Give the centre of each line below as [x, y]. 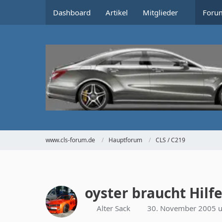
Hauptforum [125, 140]
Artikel [117, 12]
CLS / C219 [170, 140]
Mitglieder [160, 12]
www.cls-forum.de [70, 140]
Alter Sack [113, 208]
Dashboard [72, 12]
